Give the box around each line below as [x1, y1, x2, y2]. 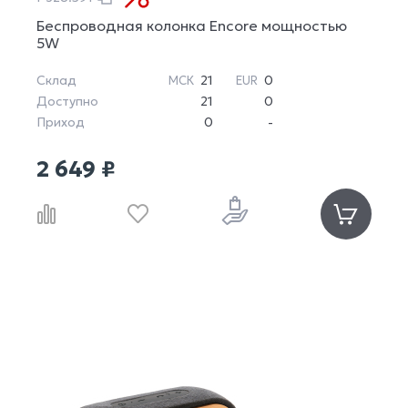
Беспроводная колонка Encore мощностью [36, 16, 347, 36]
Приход [36, 114, 85, 131]
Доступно [36, 93, 98, 110]
